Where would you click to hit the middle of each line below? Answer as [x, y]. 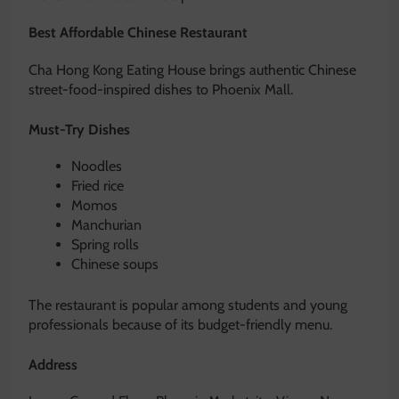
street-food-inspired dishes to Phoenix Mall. [161, 89]
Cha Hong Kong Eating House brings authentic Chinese [192, 69]
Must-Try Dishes [79, 129]
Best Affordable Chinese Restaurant [138, 33]
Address [53, 364]
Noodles [97, 166]
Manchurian [106, 224]
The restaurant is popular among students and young [188, 305]
